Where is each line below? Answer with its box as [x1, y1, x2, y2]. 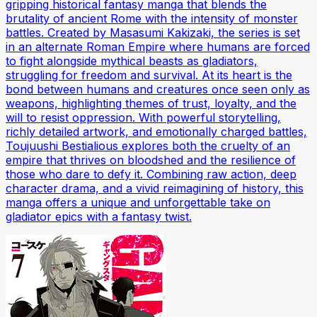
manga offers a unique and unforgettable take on [6, 195, 270, 209]
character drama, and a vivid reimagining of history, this [6, 180, 304, 195]
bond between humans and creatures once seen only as [6, 81, 310, 96]
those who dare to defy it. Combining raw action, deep [6, 166, 296, 181]
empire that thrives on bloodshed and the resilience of [6, 152, 296, 167]
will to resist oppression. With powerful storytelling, [6, 110, 281, 125]
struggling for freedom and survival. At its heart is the [6, 67, 292, 82]
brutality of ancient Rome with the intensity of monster [6, 11, 298, 25]
